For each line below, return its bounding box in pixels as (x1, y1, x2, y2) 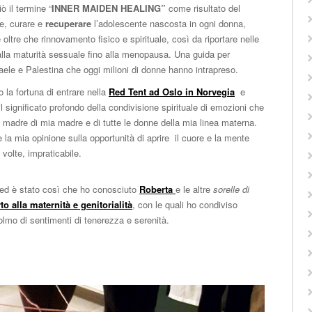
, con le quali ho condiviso (132, 197, 237, 211)
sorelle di (213, 182, 249, 196)
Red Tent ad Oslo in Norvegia (109, 84, 235, 98)
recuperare (45, 16, 91, 30)
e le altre (175, 182, 213, 196)
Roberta (139, 182, 175, 196)
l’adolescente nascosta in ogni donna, (91, 16, 246, 30)
